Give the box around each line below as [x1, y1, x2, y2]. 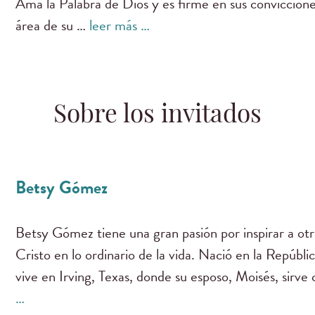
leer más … [89, 13, 150, 37]
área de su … [15, 13, 90, 37]
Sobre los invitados [53, 104, 262, 129]
